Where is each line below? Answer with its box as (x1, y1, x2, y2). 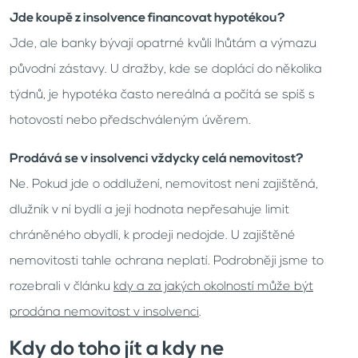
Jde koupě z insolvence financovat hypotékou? (10, 12, 285, 25)
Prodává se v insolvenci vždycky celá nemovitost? (10, 153, 304, 165)
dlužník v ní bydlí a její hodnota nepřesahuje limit (10, 204, 289, 217)
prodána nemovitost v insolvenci (10, 306, 199, 319)
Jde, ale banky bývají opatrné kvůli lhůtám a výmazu (10, 38, 316, 50)
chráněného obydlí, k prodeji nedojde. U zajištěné (10, 229, 296, 242)
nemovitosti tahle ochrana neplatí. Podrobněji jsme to (10, 255, 324, 268)
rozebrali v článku (10, 280, 113, 293)
